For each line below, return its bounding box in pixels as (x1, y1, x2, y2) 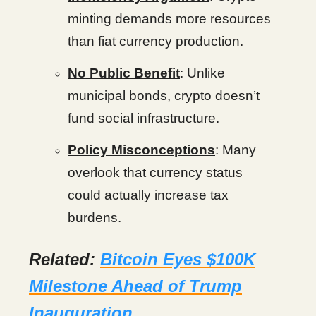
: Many (215, 142, 256, 157)
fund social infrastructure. (68, 111, 219, 126)
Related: (29, 250, 100, 269)
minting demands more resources (68, 11, 271, 26)
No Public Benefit (68, 66, 180, 80)
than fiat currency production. (68, 34, 243, 49)
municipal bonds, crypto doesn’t (68, 88, 260, 103)
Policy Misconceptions (68, 142, 215, 157)
